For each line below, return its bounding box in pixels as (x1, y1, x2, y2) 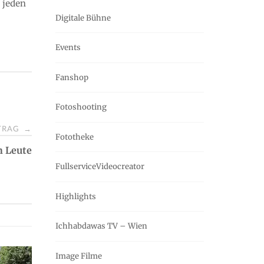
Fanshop (55, 72, 88, 82)
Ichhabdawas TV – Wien (55, 221, 147, 232)
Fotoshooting (55, 102, 107, 113)
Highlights (55, 191, 96, 202)
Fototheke (55, 131, 94, 142)
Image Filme (55, 250, 102, 261)
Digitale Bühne (55, 12, 111, 23)
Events (55, 42, 81, 53)
